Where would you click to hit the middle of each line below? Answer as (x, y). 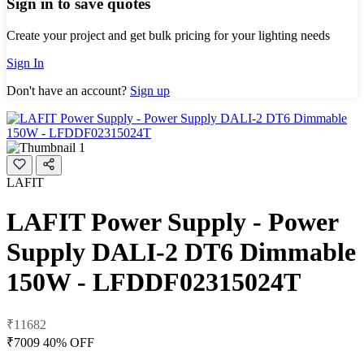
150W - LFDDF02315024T (154, 282)
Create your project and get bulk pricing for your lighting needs (168, 35)
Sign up (150, 90)
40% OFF (69, 342)
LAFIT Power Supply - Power (172, 222)
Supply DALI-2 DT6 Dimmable (181, 252)
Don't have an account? (68, 90)
